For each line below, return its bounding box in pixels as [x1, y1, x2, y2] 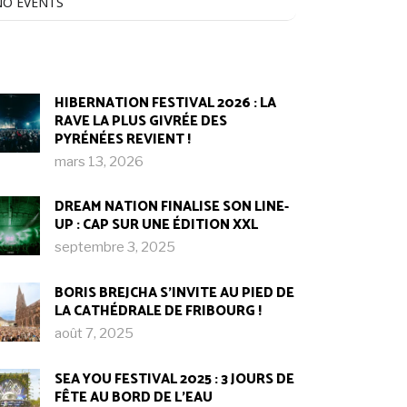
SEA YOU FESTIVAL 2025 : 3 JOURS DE [55, 368, 295, 391]
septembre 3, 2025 [55, 239, 176, 255]
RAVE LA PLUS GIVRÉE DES [55, 110, 228, 133]
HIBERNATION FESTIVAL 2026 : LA [55, 92, 277, 114]
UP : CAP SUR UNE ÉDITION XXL [55, 213, 259, 236]
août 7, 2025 [55, 325, 134, 342]
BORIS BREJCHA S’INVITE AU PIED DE [55, 282, 295, 304]
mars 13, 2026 [55, 154, 144, 170]
